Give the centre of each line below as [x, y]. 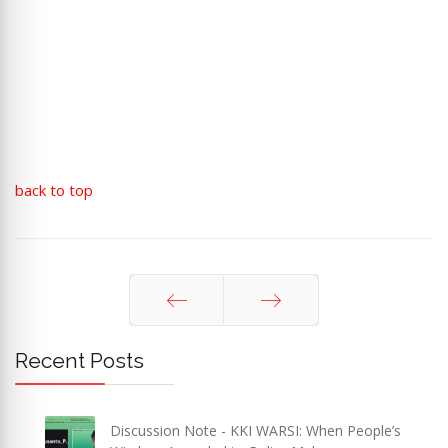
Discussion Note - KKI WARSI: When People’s [256, 430]
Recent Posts [79, 360]
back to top [54, 190]
